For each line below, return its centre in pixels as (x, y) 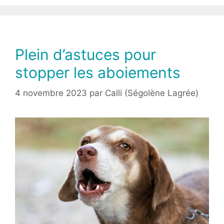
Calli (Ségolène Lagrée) (152, 93)
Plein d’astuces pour (85, 54)
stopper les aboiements (98, 72)
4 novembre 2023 (51, 93)
